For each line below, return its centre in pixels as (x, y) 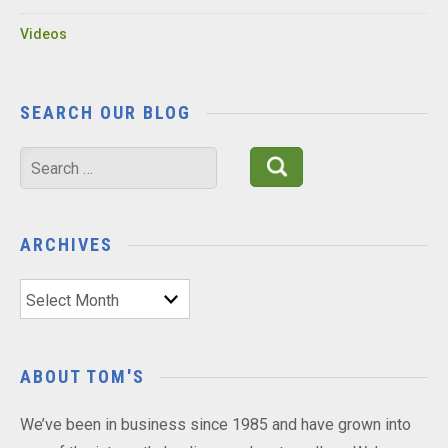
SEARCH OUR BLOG (105, 113)
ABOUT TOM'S (82, 377)
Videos (43, 34)
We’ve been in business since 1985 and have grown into (215, 425)
